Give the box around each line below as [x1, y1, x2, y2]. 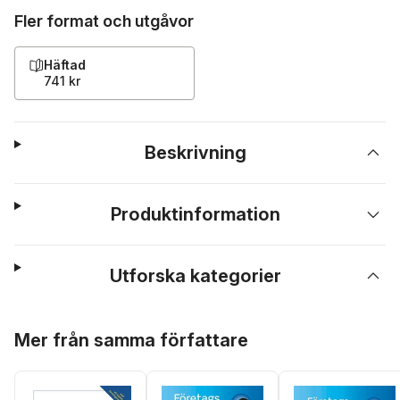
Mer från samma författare [14, 329, 248, 351]
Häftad [44, 57, 86, 72]
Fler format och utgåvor [14, 12, 194, 30]
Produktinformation [111, 204, 281, 225]
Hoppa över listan [13, 319, 125, 335]
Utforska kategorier [110, 265, 282, 287]
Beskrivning [145, 142, 247, 163]
